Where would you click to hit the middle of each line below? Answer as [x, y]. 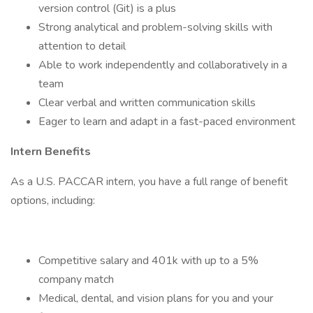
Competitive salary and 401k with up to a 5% [148, 261]
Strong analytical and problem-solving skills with [155, 27]
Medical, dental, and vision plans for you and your [156, 298]
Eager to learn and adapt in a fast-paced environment [167, 122]
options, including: [53, 201]
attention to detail [82, 46]
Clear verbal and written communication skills [147, 103]
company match [76, 279]
